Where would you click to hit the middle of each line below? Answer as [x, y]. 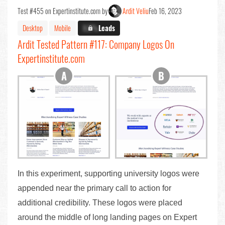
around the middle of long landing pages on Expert [107, 217]
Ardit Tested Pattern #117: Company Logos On [96, 44]
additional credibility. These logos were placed [100, 203]
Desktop [33, 28]
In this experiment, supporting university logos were [108, 174]
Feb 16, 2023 [165, 11]
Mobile [63, 28]
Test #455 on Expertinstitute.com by [63, 11]
